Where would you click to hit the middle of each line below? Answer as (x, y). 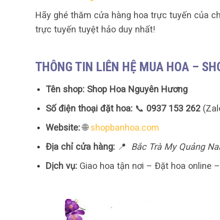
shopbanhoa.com (124, 128)
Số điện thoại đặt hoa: (89, 109)
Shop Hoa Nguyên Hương (137, 89)
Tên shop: (65, 89)
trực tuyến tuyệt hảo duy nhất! (95, 29)
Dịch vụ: (61, 166)
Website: (63, 128)
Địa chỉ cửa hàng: (80, 147)
